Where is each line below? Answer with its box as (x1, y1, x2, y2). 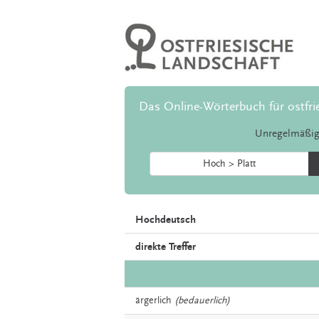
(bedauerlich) (174, 295, 230, 307)
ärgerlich (135, 295, 172, 307)
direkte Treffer (135, 241, 196, 253)
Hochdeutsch (135, 214, 196, 226)
